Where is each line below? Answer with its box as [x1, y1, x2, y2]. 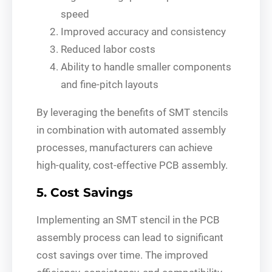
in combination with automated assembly [36, 123, 226, 136]
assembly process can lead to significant [36, 231, 223, 243]
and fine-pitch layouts [61, 78, 158, 90]
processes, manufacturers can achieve [36, 141, 212, 154]
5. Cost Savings [36, 185, 133, 200]
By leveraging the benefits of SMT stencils [36, 106, 228, 118]
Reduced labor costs [61, 42, 155, 55]
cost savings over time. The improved [36, 248, 208, 261]
